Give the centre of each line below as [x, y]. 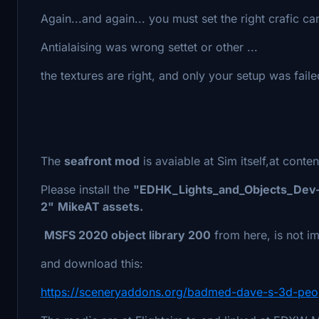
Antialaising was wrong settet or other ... [149, 47]
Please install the [87, 189]
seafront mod [102, 161]
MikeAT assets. [100, 206]
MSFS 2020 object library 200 [127, 235]
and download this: [92, 263]
